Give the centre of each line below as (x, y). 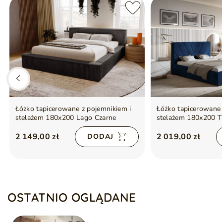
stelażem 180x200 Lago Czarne (66, 117)
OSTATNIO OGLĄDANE (72, 197)
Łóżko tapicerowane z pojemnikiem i (73, 109)
